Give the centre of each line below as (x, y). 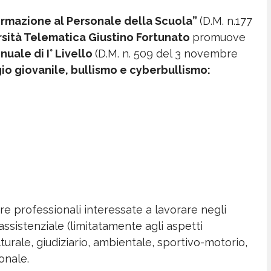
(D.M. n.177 (226, 21)
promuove (219, 37)
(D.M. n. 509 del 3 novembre (166, 53)
